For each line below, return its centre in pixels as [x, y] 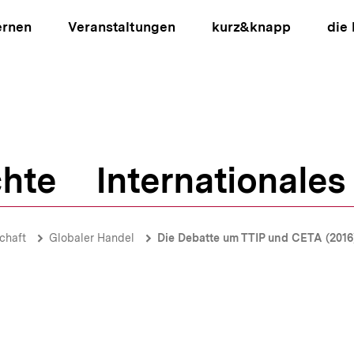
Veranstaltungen [122, 27]
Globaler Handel [92, 238]
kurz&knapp [251, 27]
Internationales [220, 180]
